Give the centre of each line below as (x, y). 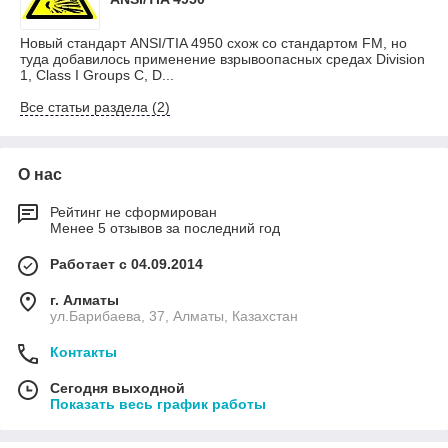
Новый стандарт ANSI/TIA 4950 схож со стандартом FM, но (213, 43)
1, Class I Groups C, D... (97, 75)
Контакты (83, 352)
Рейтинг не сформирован (133, 212)
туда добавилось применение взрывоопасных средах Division (222, 59)
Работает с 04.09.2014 (126, 264)
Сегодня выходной (117, 388)
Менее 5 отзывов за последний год (165, 228)
